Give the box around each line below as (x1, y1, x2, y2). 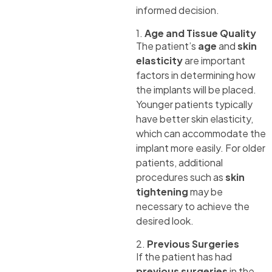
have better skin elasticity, (136, 112, 253, 126)
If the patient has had (136, 250, 232, 263)
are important (183, 54, 245, 67)
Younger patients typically (136, 98, 253, 111)
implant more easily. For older (136, 141, 265, 155)
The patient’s (136, 39, 198, 53)
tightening (136, 185, 188, 199)
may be (188, 185, 223, 199)
